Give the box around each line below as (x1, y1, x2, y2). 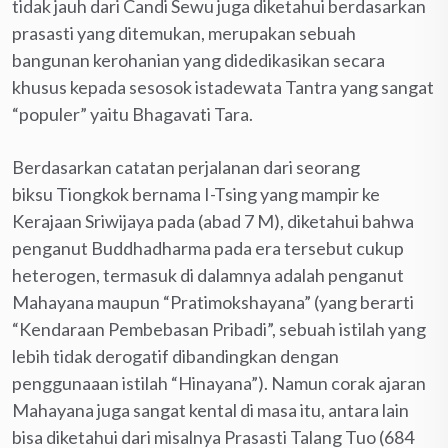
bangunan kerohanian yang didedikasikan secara (12, 48, 385, 71)
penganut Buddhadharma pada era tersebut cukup (12, 236, 404, 259)
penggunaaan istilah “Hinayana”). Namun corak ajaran (12, 371, 426, 394)
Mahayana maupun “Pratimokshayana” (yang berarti (12, 290, 414, 313)
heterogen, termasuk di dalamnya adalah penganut (12, 263, 404, 286)
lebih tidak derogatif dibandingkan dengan (12, 344, 339, 367)
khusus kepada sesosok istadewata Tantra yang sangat (12, 75, 434, 98)
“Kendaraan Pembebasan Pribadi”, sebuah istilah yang (12, 317, 426, 340)
